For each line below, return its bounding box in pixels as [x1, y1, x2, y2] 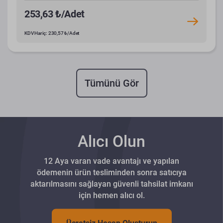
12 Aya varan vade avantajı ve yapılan [44, 156, 179, 166]
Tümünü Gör [84, 77, 139, 89]
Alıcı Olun [78, 131, 145, 151]
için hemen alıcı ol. [78, 190, 145, 200]
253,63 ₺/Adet [24, 8, 85, 20]
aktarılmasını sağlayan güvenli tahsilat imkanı [30, 179, 193, 189]
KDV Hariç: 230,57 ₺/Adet [24, 30, 80, 36]
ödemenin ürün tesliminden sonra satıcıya [36, 167, 187, 177]
